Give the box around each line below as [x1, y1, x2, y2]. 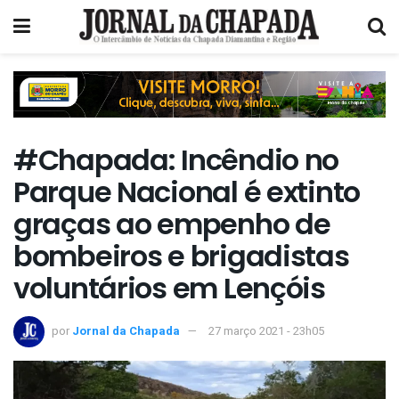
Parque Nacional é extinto [13, 172, 360, 213]
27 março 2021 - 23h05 [208, 322, 324, 339]
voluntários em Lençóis [13, 268, 325, 309]
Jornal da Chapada [72, 322, 180, 339]
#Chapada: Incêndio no [13, 140, 339, 181]
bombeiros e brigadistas [13, 236, 349, 277]
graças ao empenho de [13, 204, 330, 245]
